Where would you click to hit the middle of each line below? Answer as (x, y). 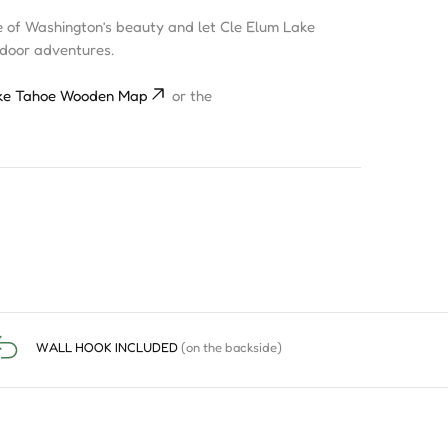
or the (190, 95)
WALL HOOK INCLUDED (108, 347)
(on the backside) (231, 347)
